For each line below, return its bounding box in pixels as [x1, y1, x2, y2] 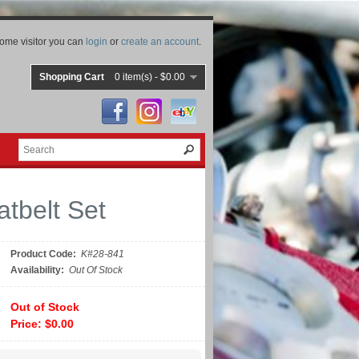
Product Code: [10, 248, 76, 260]
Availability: [10, 264, 64, 276]
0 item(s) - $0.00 [115, 71, 185, 83]
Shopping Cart [39, 71, 104, 83]
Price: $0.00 [10, 317, 74, 330]
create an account [121, 36, 199, 47]
